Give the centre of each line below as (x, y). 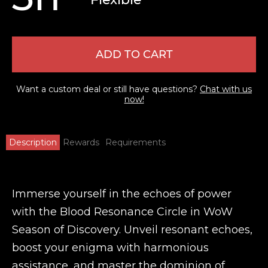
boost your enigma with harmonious (110, 248)
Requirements (135, 142)
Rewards (81, 142)
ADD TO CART (134, 54)
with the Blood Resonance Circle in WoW (122, 212)
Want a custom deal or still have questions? (108, 89)
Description (33, 142)
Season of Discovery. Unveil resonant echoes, (132, 230)
